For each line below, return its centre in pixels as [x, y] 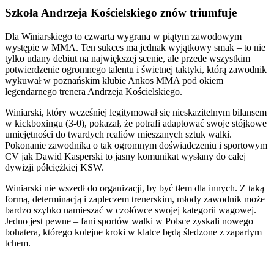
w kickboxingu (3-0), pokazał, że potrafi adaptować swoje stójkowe [136, 123]
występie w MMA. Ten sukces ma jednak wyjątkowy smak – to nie [135, 47]
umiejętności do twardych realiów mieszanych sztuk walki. [118, 134]
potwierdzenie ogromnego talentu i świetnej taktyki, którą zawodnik [136, 69]
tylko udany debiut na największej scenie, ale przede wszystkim [128, 58]
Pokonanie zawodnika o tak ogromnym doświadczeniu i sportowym [136, 145]
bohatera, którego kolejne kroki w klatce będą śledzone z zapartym [133, 232]
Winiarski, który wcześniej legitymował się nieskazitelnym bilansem [136, 112]
